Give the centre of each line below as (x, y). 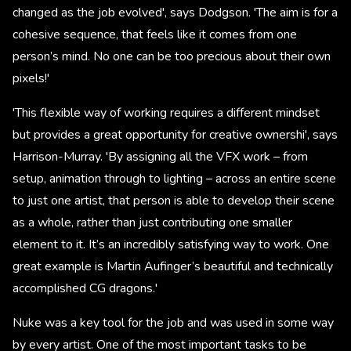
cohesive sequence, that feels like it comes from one (155, 35)
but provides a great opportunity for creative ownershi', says (175, 135)
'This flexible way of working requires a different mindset (166, 113)
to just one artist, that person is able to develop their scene (174, 201)
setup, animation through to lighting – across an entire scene (174, 179)
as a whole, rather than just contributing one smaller (152, 223)
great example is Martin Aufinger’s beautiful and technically (173, 267)
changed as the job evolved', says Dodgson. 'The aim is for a (175, 13)
